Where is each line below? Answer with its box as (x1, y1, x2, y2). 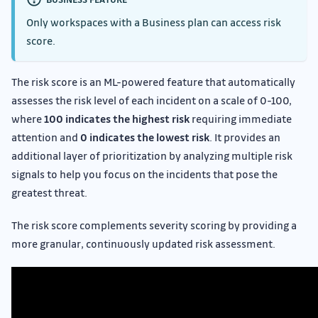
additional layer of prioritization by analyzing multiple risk (11, 148, 292, 163)
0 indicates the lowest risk (80, 130, 209, 145)
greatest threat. (11, 185, 87, 200)
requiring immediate (190, 111, 292, 126)
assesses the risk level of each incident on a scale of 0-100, (11, 93, 292, 108)
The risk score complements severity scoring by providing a (11, 218, 297, 233)
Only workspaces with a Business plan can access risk (26, 15, 281, 30)
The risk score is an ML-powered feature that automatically (11, 75, 295, 89)
